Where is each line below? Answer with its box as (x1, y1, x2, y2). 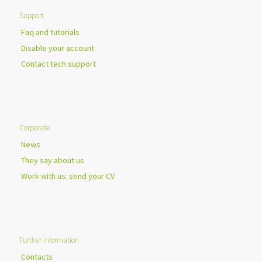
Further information (19, 235, 79, 245)
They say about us (21, 154, 84, 166)
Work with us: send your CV (21, 170, 115, 181)
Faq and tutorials (21, 26, 80, 37)
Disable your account (21, 42, 94, 53)
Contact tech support (21, 58, 96, 69)
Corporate (19, 122, 50, 133)
